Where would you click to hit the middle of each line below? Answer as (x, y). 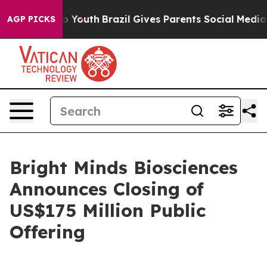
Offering (47, 232)
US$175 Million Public (108, 210)
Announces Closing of (107, 189)
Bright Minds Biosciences (124, 167)
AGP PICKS (31, 19)
